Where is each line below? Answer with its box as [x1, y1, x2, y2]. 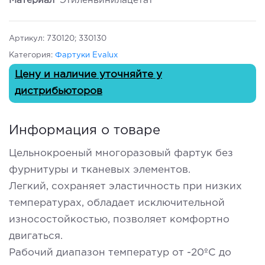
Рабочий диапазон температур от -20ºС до [9, 248, 231, 257]
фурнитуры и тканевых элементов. [9, 165, 190, 174]
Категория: [9, 51, 55, 59]
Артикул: [9, 35, 47, 42]
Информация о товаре [9, 124, 160, 137]
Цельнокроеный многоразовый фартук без [9, 148, 233, 158]
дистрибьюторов [15, 86, 102, 96]
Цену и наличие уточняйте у [15, 70, 162, 79]
